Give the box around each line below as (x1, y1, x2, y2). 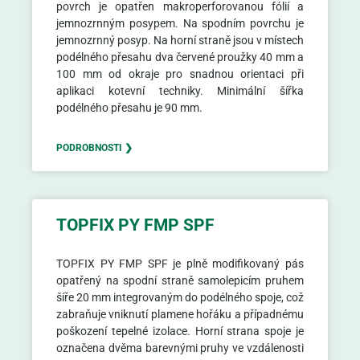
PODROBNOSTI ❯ (56, 142, 133, 153)
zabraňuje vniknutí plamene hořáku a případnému (56, 308, 304, 321)
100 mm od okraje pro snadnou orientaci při (56, 67, 304, 80)
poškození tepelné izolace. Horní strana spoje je (56, 325, 304, 337)
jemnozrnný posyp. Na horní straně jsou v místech (56, 34, 304, 47)
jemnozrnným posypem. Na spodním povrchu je (56, 17, 304, 30)
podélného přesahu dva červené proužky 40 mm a (56, 51, 304, 63)
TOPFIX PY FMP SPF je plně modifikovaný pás (56, 257, 304, 270)
